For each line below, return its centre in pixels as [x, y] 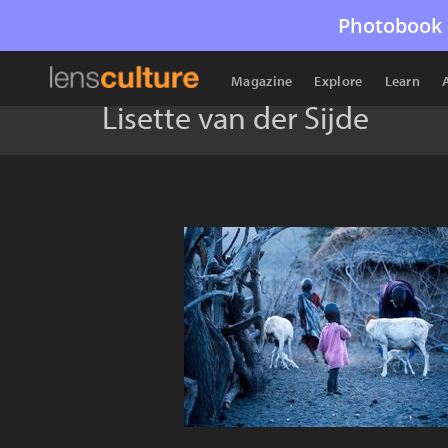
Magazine [262, 81]
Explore [338, 81]
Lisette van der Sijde [235, 117]
